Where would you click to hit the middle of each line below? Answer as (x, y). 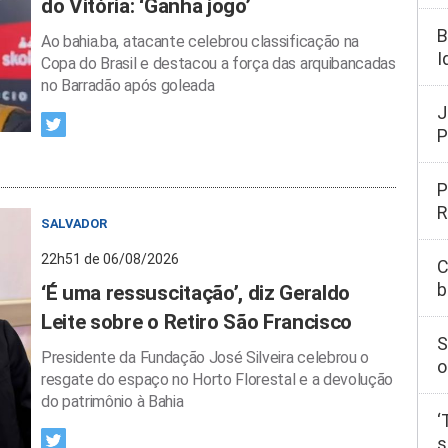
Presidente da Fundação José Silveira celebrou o (205, 357)
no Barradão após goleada (128, 85)
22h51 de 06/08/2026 (110, 259)
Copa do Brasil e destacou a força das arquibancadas (218, 63)
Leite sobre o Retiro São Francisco (197, 322)
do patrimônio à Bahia (112, 401)
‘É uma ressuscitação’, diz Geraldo (196, 293)
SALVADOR (74, 223)
